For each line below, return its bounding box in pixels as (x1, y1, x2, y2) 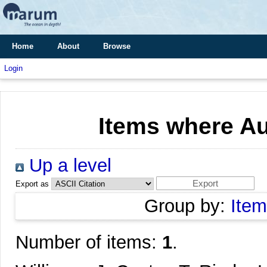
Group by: (144, 195, 231, 216)
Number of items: (15, 232, 162, 253)
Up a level (24, 155, 111, 176)
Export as (15, 179, 49, 188)
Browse (103, 42, 131, 51)
